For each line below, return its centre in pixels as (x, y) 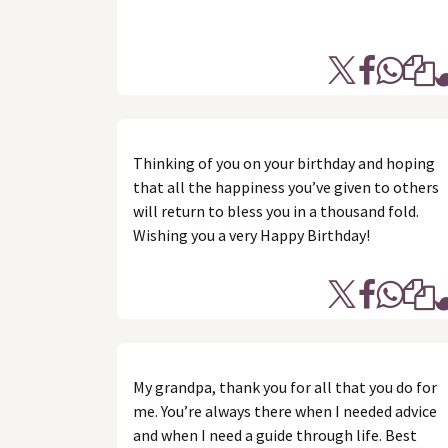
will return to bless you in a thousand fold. (276, 211)
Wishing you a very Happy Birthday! (251, 235)
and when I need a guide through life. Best (275, 435)
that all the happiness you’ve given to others (286, 187)
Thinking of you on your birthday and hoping (284, 163)
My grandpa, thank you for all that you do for (285, 387)
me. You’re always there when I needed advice (285, 411)
